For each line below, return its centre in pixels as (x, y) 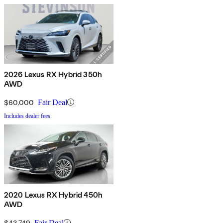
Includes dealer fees (27, 116)
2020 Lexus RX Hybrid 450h (53, 195)
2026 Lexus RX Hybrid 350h (53, 74)
